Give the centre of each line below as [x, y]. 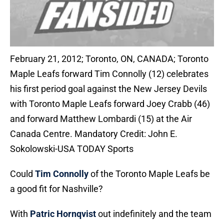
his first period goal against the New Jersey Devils [108, 89]
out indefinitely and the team [154, 214]
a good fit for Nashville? [56, 189]
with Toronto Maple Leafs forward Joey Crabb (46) [110, 104]
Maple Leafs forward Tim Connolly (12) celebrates [109, 74]
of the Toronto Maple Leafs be [149, 174]
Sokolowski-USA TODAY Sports [72, 149]
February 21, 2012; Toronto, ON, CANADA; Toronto [109, 59]
